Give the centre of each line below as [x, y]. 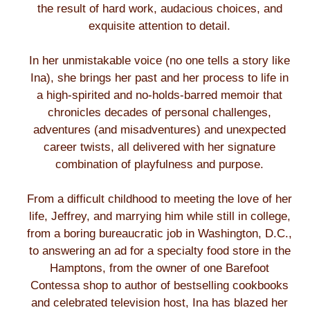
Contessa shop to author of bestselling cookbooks [159, 285]
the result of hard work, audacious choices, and [159, 9]
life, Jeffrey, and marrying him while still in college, [159, 216]
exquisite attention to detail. [159, 26]
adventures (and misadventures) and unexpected [159, 130]
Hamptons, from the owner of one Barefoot [159, 268]
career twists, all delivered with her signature [159, 147]
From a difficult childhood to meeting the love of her [159, 199]
